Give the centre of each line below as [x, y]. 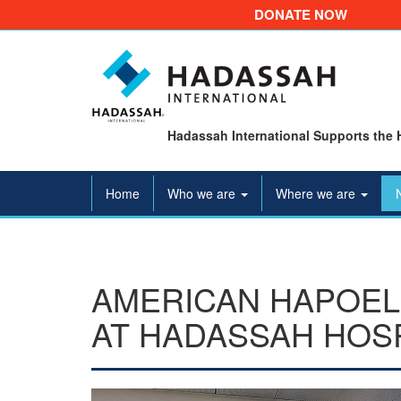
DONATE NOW [301, 14]
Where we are [317, 193]
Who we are [203, 193]
